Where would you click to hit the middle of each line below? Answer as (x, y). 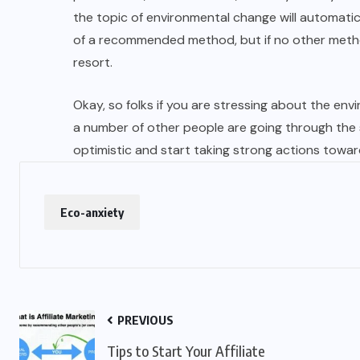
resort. (93, 62)
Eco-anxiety (92, 212)
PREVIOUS (144, 320)
